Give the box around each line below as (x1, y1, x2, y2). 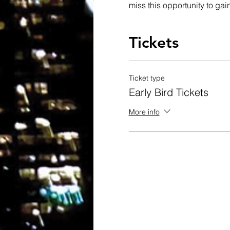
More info (128, 107, 160, 117)
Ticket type (128, 73, 165, 83)
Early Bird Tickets (128, 86, 208, 99)
